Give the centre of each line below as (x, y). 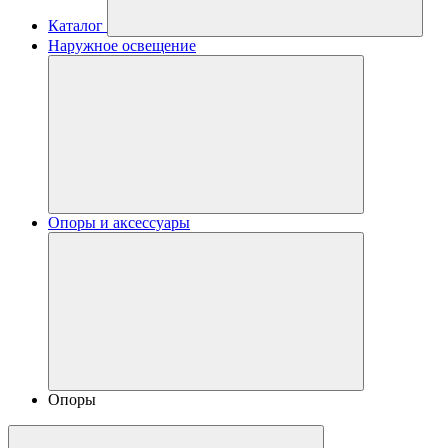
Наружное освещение (122, 45)
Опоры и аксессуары (119, 222)
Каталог (75, 25)
